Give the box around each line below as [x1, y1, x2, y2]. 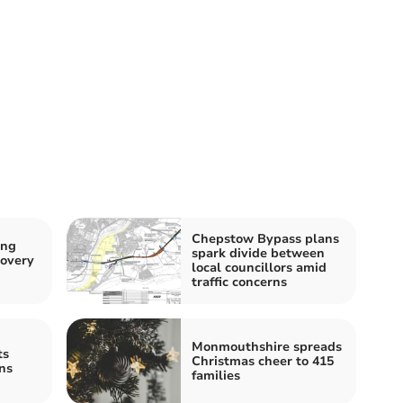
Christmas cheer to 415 [192, 352, 334, 370]
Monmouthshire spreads [192, 337, 342, 355]
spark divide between [192, 244, 325, 262]
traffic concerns [192, 273, 287, 291]
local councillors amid [192, 258, 327, 276]
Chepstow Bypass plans [192, 229, 339, 247]
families [192, 366, 240, 384]
